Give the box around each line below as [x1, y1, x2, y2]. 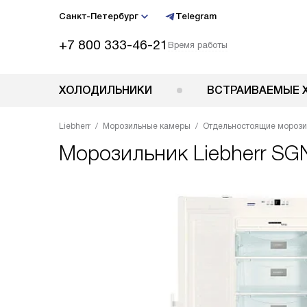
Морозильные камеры [103, 121, 191, 131]
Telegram [175, 11, 217, 21]
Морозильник [59, 142, 193, 164]
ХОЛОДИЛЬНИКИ [59, 84, 152, 96]
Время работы [168, 40, 228, 50]
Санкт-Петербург [59, 11, 138, 21]
